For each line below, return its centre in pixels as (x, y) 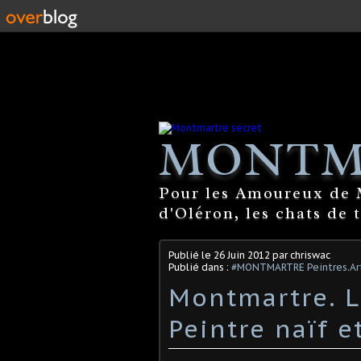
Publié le (191, 255)
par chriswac (300, 255)
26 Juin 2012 (242, 255)
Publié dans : (200, 267)
